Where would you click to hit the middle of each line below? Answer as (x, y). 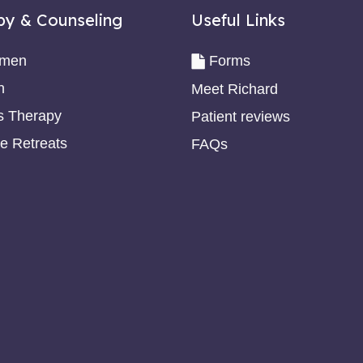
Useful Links (238, 19)
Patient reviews (240, 116)
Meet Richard (234, 89)
